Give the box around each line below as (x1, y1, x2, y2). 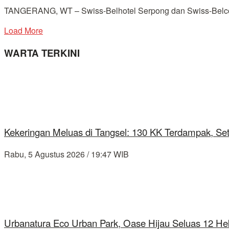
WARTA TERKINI (4, 46, 80, 60)
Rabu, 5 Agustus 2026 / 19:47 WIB (4, 148, 129, 161)
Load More (4, 25, 43, 37)
